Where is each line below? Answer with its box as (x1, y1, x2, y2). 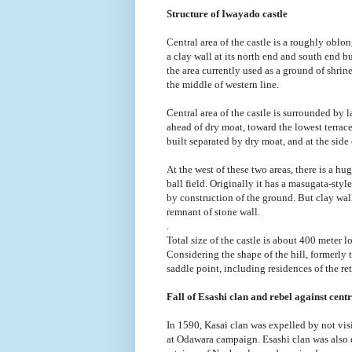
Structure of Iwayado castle (167, 7, 288, 20)
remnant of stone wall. (167, 205, 260, 218)
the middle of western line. (167, 78, 279, 90)
